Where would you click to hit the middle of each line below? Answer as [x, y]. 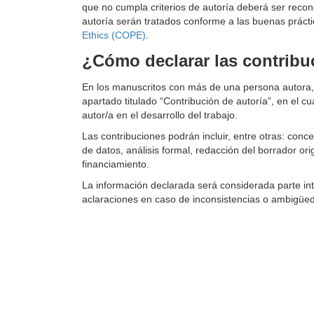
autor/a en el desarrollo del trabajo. [160, 115]
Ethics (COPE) [114, 35]
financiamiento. [116, 164]
